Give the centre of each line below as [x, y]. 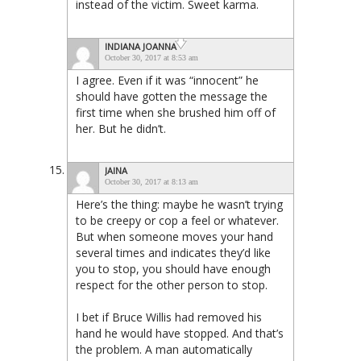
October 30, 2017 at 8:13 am [151, 182]
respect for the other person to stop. [172, 285]
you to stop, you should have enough [173, 269]
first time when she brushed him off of [176, 113]
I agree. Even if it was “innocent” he [167, 81]
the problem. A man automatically [164, 350]
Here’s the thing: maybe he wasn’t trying [179, 205]
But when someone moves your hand [174, 237]
